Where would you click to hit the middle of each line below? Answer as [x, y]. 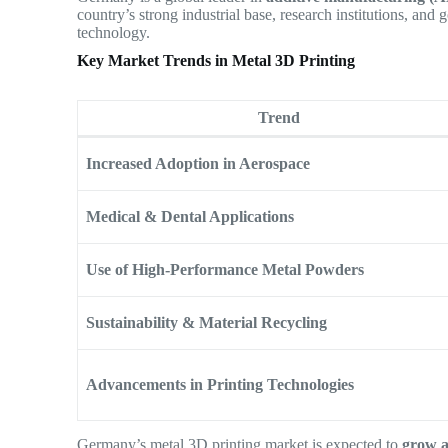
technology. [114, 33]
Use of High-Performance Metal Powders [225, 270]
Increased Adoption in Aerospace [198, 164]
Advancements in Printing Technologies [220, 385]
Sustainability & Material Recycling [207, 323]
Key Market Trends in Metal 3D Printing [216, 61]
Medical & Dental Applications [190, 217]
